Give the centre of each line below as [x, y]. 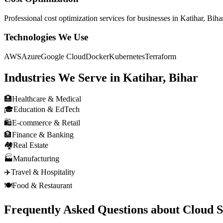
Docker [97, 56]
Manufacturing [36, 158]
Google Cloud [63, 56]
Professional [24, 18]
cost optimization [71, 18]
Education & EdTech [47, 109]
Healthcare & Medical [47, 99]
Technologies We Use [46, 37]
